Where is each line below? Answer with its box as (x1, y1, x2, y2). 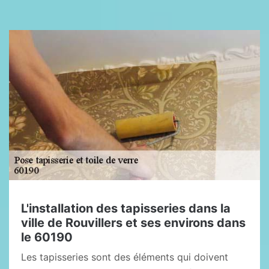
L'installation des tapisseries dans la (21, 201, 231, 216)
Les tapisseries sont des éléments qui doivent (21, 251, 228, 263)
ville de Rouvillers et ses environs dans (21, 216, 246, 230)
